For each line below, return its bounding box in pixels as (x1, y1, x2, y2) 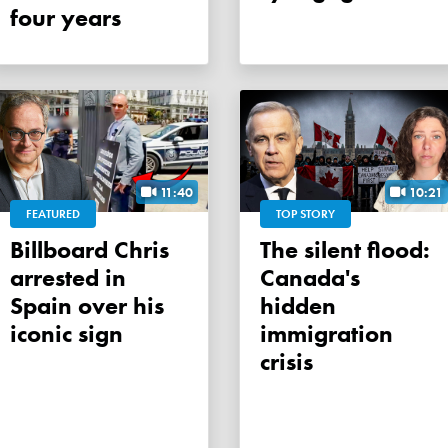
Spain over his (10, 290, 164, 322)
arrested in (10, 262, 126, 294)
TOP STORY (276, 206, 335, 223)
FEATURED (26, 206, 80, 223)
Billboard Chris (10, 234, 24, 266)
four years (10, 2, 121, 34)
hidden (260, 290, 336, 322)
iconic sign (10, 318, 123, 350)
